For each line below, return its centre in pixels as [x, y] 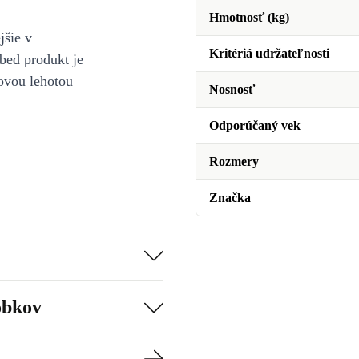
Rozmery [234, 161]
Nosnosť [232, 89]
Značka [230, 198]
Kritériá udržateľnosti [269, 53]
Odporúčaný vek [255, 125]
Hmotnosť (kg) [249, 17]
